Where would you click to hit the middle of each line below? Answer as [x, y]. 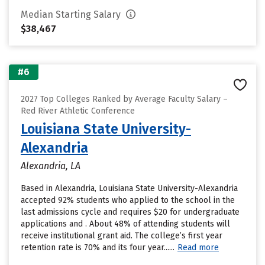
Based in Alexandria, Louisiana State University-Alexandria [129, 188]
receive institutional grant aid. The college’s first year [122, 236]
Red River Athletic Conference [78, 111]
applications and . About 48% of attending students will [125, 224]
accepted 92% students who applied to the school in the [128, 200]
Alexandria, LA [51, 166]
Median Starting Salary [72, 14]
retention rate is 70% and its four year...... [98, 248]
